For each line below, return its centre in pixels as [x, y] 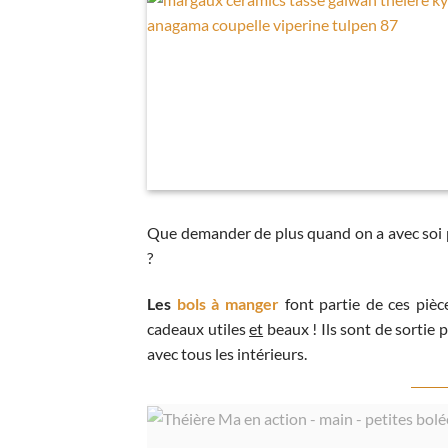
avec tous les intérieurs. [228, 354]
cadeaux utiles [198, 329]
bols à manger [227, 304]
